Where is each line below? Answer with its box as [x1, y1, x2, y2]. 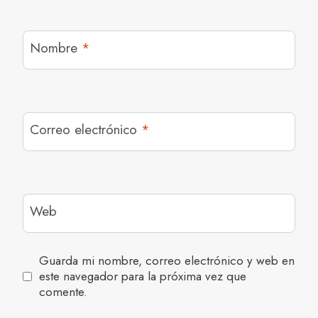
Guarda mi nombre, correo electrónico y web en [39, 252, 295, 270]
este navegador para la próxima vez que [39, 268, 247, 285]
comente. [39, 283, 88, 301]
